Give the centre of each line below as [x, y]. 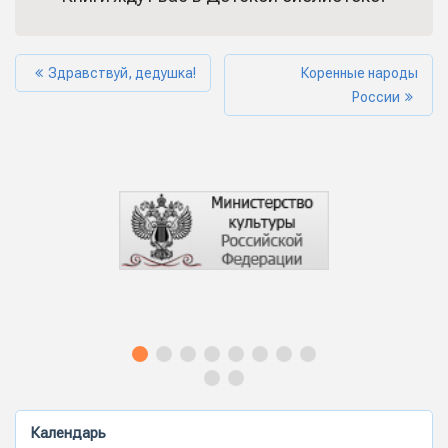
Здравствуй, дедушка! [122, 73]
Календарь [68, 433]
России [376, 97]
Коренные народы [359, 73]
